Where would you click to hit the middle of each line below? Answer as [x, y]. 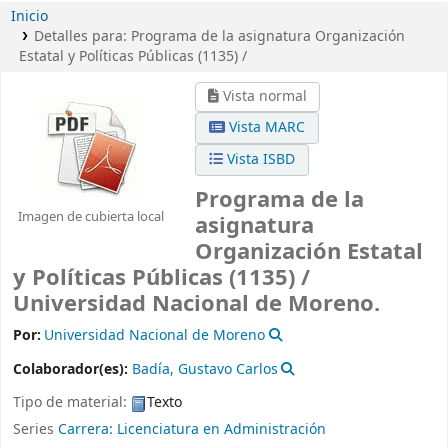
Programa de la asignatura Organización [267, 36]
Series [35, 429]
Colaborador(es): [72, 370]
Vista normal [263, 96]
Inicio [29, 16]
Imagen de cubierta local [91, 216]
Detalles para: [82, 36]
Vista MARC [265, 127]
